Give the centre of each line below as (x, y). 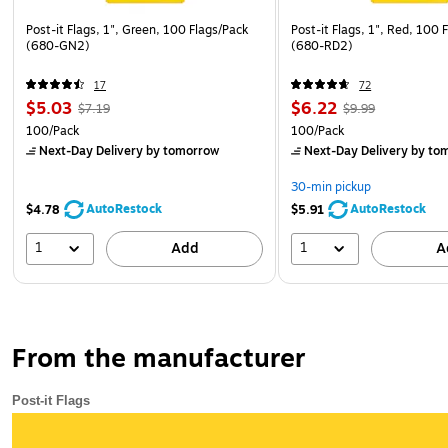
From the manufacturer (159, 358)
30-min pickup (331, 186)
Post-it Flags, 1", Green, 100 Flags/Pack (137, 29)
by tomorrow (181, 150)
